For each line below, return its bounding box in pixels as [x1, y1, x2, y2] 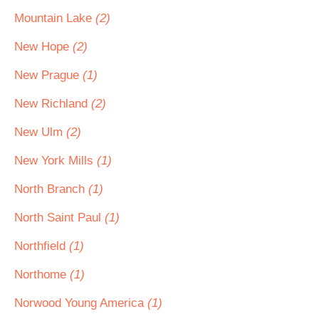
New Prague [14, 68, 83, 82]
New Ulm [14, 125, 66, 139]
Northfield [14, 239, 69, 253]
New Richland [14, 97, 91, 110]
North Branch [14, 182, 88, 196]
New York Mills [14, 154, 97, 167]
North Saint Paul [14, 211, 105, 224]
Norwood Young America [14, 296, 147, 310]
